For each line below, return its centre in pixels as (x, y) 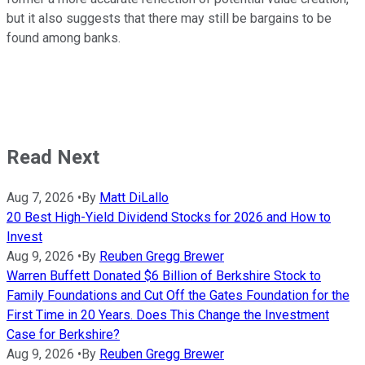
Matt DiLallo (134, 198)
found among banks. (64, 38)
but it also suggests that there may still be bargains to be (169, 19)
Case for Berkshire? (63, 335)
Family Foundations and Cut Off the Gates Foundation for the (178, 296)
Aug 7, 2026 (40, 198)
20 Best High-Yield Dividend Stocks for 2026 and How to (169, 218)
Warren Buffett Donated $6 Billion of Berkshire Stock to (164, 276)
